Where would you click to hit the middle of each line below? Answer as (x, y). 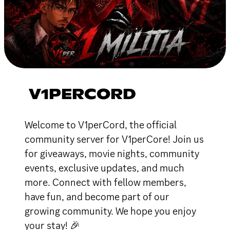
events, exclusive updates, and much (104, 168)
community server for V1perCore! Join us (114, 139)
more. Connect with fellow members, (106, 182)
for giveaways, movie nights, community (112, 153)
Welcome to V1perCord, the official (101, 124)
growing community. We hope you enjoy (110, 211)
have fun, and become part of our (97, 196)
